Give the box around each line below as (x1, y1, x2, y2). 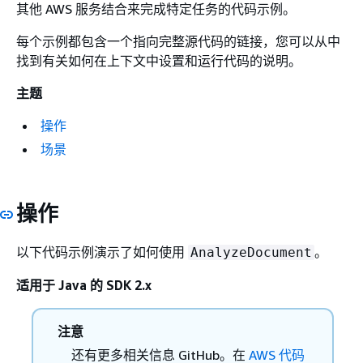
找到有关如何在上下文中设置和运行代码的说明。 (16, 53, 301, 69)
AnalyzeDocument (190, 244, 312, 260)
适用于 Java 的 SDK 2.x (16, 276, 152, 293)
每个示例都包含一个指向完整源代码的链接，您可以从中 (16, 33, 340, 49)
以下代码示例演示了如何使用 (16, 243, 188, 260)
